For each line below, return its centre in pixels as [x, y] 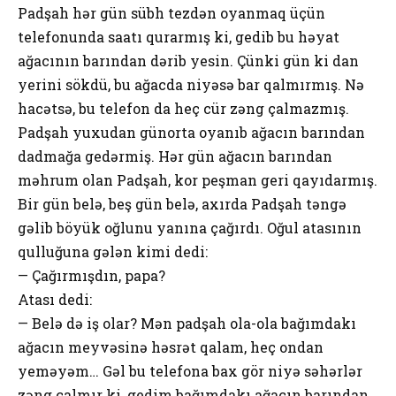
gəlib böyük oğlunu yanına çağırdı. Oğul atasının [190, 227]
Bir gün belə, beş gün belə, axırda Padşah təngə [182, 203]
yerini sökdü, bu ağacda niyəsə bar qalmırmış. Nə [191, 84]
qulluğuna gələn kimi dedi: [113, 251]
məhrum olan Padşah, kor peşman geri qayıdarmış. [198, 179]
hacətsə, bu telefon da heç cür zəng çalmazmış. [183, 108]
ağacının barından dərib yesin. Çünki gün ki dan [188, 60]
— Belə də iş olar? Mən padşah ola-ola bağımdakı [187, 323]
